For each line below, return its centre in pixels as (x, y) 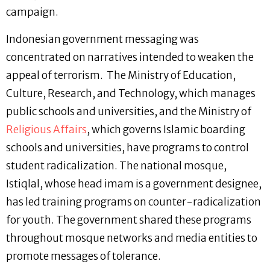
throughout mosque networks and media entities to (132, 238)
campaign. (34, 12)
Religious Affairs (46, 129)
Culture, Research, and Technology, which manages (131, 93)
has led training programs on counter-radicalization (133, 202)
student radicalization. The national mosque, (116, 165)
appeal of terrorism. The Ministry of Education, (121, 75)
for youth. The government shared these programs (129, 220)
